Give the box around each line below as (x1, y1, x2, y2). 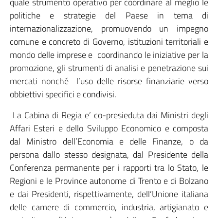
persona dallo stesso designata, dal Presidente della (10, 148, 208, 161)
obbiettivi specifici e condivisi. (10, 88, 116, 101)
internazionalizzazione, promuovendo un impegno (10, 22, 208, 35)
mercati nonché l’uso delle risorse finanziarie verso (10, 74, 208, 88)
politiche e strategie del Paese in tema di (10, 9, 208, 22)
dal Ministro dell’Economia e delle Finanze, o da (10, 135, 208, 148)
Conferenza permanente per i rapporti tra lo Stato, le (10, 161, 208, 174)
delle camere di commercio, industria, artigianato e (10, 200, 208, 214)
